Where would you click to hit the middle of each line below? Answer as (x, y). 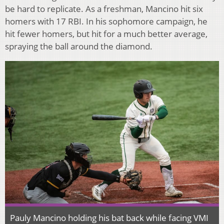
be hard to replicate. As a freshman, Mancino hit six (104, 9)
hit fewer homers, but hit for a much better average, (106, 34)
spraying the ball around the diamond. (79, 46)
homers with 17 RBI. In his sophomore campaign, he (106, 21)
